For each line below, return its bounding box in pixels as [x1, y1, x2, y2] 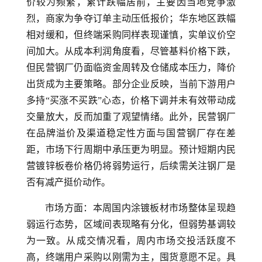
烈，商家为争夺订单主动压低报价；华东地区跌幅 [26, 13, 236, 23]
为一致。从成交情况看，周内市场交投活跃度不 [26, 236, 236, 246]
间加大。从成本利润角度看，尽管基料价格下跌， [26, 46, 236, 56]
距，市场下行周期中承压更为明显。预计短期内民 [26, 144, 236, 154]
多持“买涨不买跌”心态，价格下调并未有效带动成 [26, 95, 236, 105]
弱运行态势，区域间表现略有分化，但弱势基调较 [26, 219, 236, 229]
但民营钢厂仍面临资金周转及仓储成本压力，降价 [26, 63, 236, 73]
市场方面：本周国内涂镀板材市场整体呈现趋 [45, 203, 236, 213]
